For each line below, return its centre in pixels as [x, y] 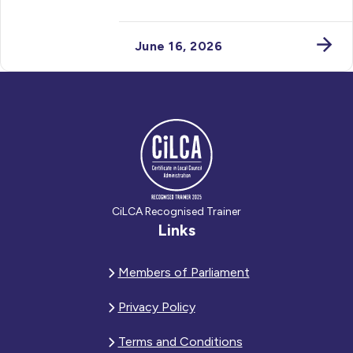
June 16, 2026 [179, 46]
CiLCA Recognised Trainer [176, 211]
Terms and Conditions [180, 341]
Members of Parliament [184, 272]
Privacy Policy [156, 307]
